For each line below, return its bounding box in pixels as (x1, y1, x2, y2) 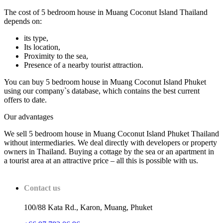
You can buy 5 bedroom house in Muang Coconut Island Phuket (4, 77, 206, 86)
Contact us (24, 184, 60, 192)
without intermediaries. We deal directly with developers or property (4, 138, 217, 147)
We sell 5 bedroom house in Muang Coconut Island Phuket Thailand (4, 129, 219, 138)
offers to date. (4, 95, 47, 104)
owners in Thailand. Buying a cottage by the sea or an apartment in (4, 147, 214, 156)
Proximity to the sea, (24, 51, 88, 60)
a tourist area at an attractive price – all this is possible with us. (4, 156, 198, 165)
